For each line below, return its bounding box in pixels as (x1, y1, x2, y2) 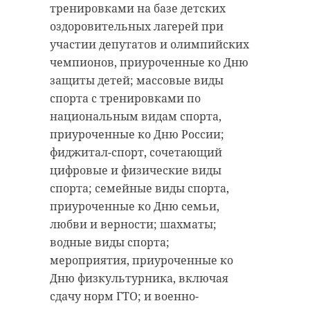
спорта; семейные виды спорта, (50, 181, 229, 197)
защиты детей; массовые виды (50, 73, 224, 89)
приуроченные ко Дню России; (50, 127, 224, 143)
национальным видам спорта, (50, 109, 221, 125)
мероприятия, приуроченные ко (50, 253, 233, 268)
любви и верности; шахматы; (50, 217, 217, 232)
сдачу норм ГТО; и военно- (50, 289, 199, 304)
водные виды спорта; (50, 235, 170, 250)
